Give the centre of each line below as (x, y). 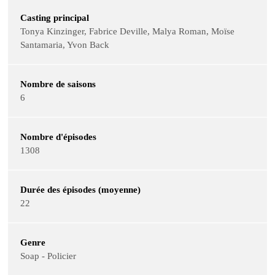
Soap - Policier (48, 256)
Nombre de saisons (58, 84)
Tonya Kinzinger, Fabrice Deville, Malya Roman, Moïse (128, 31)
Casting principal (55, 17)
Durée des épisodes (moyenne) (81, 189)
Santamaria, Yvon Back (65, 45)
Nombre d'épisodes (59, 137)
